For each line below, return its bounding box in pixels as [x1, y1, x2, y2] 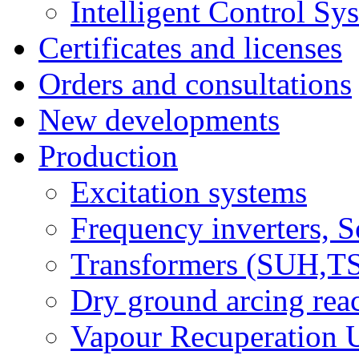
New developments [38, 103, 280, 138]
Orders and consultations [38, 67, 352, 102]
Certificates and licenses [38, 30, 342, 66]
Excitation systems [71, 175, 307, 210]
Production [38, 139, 178, 174]
